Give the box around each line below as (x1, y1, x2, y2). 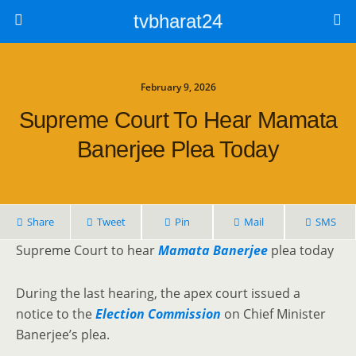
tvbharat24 (133, 10, 222, 32)
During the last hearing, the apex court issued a (16, 284, 300, 302)
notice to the (16, 305, 92, 323)
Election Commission (92, 305, 221, 323)
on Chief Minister (221, 305, 326, 323)
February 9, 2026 (140, 80, 216, 94)
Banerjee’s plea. (16, 326, 110, 343)
